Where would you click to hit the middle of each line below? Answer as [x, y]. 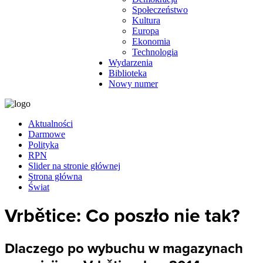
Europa [146, 31]
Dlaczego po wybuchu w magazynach [124, 248]
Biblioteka [128, 73]
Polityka [43, 145]
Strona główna [55, 176]
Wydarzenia [131, 63]
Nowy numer [133, 84]
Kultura [146, 20]
